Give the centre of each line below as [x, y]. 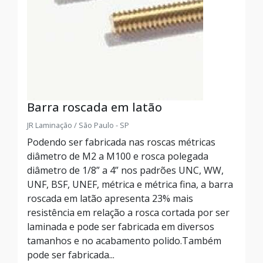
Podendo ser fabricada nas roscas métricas [121, 142]
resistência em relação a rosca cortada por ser [128, 213]
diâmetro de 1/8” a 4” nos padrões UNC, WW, [125, 170]
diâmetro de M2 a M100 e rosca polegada [118, 156]
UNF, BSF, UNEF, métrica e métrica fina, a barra [130, 184]
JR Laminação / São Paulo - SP [78, 125]
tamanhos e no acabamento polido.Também [124, 241]
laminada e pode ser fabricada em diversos [121, 227]
